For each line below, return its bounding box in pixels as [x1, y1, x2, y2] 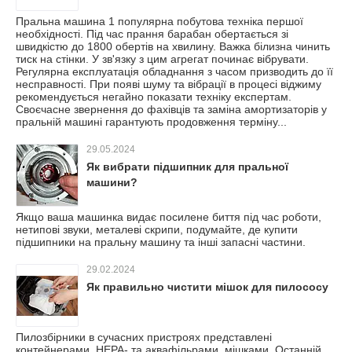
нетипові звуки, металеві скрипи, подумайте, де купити [16, 223, 298, 236]
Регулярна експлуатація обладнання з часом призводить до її [16, 65, 333, 78]
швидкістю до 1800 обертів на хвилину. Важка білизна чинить [16, 40, 330, 53]
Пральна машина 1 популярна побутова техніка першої [16, 15, 303, 27]
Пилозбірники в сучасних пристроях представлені [16, 331, 272, 343]
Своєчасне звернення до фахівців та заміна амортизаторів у [16, 103, 327, 115]
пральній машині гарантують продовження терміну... [16, 115, 287, 128]
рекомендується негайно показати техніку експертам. [16, 90, 291, 103]
